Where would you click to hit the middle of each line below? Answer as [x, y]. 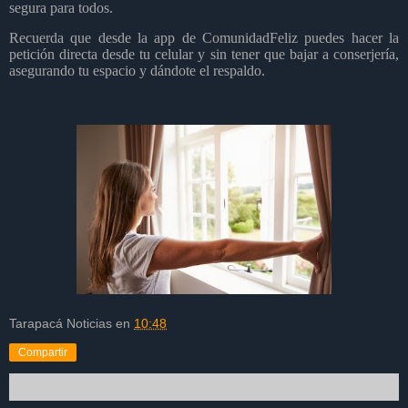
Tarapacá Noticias [61, 323]
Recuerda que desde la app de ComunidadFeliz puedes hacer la [204, 38]
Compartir [43, 352]
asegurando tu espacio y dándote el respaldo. [137, 71]
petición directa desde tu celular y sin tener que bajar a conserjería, [204, 55]
